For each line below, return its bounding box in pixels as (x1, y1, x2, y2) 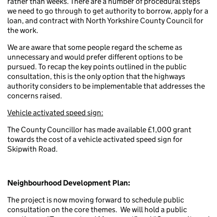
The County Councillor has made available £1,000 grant (7, 124, 191, 134)
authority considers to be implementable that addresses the (7, 81, 205, 91)
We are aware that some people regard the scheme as (7, 42, 182, 52)
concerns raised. (7, 91, 66, 100)
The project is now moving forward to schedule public (7, 195, 184, 204)
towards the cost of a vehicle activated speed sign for (7, 134, 183, 144)
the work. (7, 25, 38, 35)
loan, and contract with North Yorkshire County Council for (7, 15, 203, 25)
